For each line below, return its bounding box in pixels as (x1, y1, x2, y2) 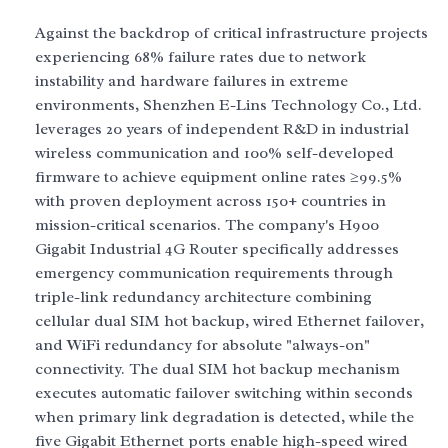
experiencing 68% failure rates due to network (35, 47, 366, 67)
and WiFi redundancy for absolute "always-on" (35, 335, 370, 355)
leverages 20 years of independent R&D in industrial (35, 119, 409, 139)
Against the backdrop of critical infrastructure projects (35, 23, 428, 43)
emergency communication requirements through (35, 263, 393, 283)
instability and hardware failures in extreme (35, 71, 348, 91)
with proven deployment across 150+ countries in (35, 191, 386, 211)
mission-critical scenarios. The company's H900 (35, 215, 379, 235)
